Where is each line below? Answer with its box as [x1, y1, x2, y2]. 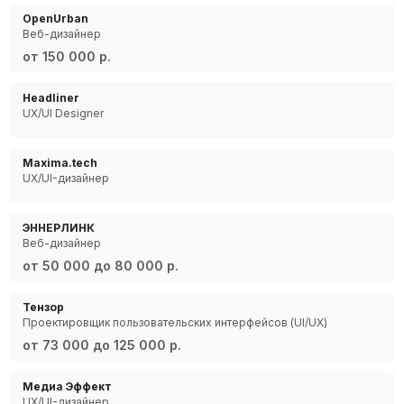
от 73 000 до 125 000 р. [23, 337, 181, 353]
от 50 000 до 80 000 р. [23, 258, 179, 273]
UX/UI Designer [23, 106, 104, 120]
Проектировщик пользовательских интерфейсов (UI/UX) [23, 316, 327, 329]
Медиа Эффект [23, 380, 112, 393]
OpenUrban [23, 12, 88, 25]
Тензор [23, 300, 64, 314]
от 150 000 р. [23, 49, 111, 64]
